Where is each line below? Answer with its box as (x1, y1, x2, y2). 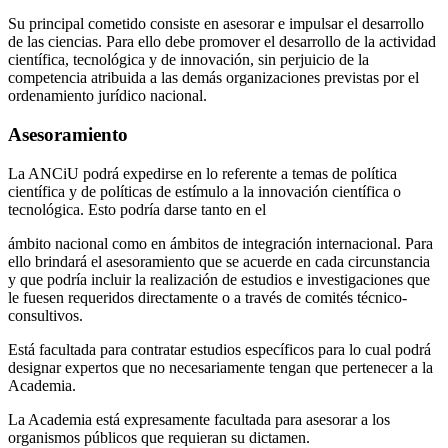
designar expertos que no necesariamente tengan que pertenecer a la (8, 358, 433, 376)
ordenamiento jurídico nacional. (8, 87, 207, 105)
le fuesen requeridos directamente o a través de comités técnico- (8, 288, 407, 306)
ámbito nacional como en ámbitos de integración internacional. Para (8, 234, 433, 252)
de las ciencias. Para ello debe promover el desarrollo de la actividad (8, 33, 436, 51)
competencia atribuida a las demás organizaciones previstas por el (8, 69, 419, 87)
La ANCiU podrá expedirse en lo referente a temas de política (8, 164, 397, 182)
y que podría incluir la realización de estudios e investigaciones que (8, 270, 430, 288)
